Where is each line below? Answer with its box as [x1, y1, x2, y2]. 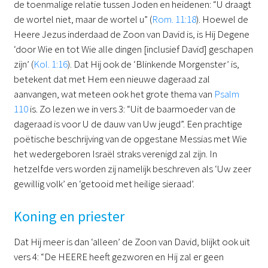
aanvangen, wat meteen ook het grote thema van [13, 87, 214, 101]
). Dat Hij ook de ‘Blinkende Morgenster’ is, [67, 57, 239, 71]
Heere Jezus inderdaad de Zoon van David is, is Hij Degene [13, 28, 249, 41]
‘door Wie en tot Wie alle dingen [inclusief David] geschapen [13, 42, 253, 56]
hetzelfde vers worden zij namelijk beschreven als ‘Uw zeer [13, 162, 251, 176]
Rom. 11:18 [151, 13, 196, 26]
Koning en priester [13, 206, 124, 226]
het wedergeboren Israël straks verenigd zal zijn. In [13, 147, 217, 161]
